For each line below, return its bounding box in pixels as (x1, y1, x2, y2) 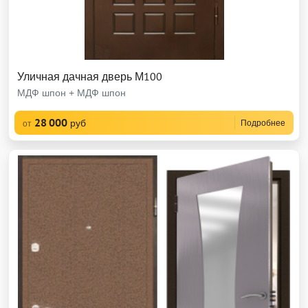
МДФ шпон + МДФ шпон (17, 87, 126, 99)
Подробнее (241, 118, 285, 128)
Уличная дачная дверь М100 (17, 69, 162, 83)
